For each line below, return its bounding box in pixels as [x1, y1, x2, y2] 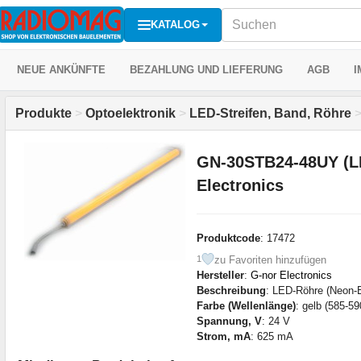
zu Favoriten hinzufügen [214, 253, 326, 266]
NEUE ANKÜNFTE [17, 64, 106, 76]
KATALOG [151, 18, 200, 31]
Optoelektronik [85, 106, 176, 120]
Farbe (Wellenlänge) [196, 299, 296, 312]
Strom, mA [196, 330, 251, 342]
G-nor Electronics [250, 268, 332, 281]
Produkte [15, 106, 72, 120]
